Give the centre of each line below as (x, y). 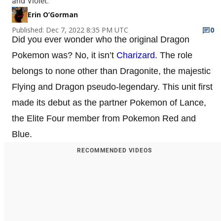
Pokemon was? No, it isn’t (64, 55)
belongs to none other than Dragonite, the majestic (111, 71)
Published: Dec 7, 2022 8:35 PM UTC (70, 30)
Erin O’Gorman (53, 14)
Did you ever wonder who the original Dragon (101, 39)
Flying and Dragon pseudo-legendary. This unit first (112, 87)
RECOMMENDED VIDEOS (114, 150)
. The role (174, 55)
